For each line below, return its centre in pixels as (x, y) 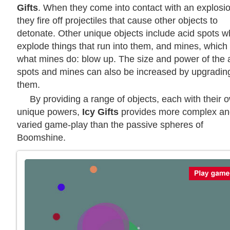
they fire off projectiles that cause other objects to (117, 20)
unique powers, (50, 112)
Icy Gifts (100, 112)
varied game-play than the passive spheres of (110, 124)
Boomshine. (41, 137)
